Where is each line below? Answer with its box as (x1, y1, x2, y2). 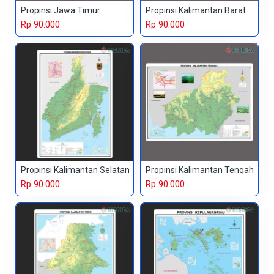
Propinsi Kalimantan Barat (145, 6, 246, 16)
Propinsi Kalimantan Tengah (145, 165, 254, 176)
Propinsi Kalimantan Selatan (21, 165, 130, 176)
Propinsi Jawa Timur (21, 6, 100, 16)
